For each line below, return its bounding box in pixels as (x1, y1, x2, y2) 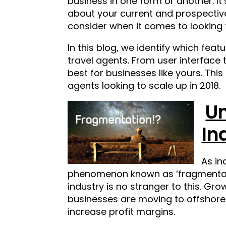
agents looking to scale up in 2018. (68, 79, 221, 92)
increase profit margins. (68, 205, 176, 218)
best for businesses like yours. (68, 67, 205, 80)
